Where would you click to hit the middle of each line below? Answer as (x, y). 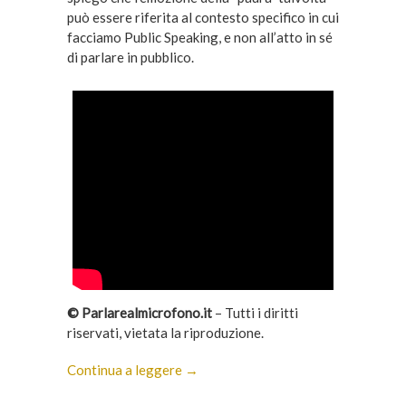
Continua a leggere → (132, 369)
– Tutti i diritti (255, 312)
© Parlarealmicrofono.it (139, 312)
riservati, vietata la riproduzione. (165, 332)
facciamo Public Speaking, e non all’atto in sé (199, 37)
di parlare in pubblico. (130, 57)
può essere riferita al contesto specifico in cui (203, 17)
